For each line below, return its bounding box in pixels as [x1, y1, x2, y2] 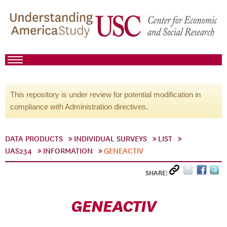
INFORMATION [43, 146, 93, 156]
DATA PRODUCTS [5, 134, 63, 143]
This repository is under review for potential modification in [10, 90, 201, 99]
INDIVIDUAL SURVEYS [74, 134, 147, 143]
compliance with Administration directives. [10, 102, 148, 111]
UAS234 [5, 146, 32, 156]
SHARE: [145, 169, 169, 177]
